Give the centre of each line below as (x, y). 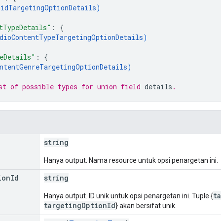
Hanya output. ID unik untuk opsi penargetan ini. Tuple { (129, 196)
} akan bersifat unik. (146, 205)
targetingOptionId (80, 205)
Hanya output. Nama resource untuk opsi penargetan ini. (131, 160)
